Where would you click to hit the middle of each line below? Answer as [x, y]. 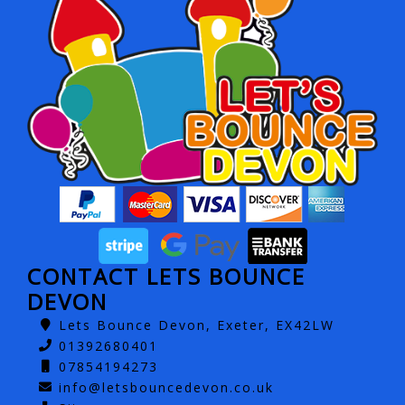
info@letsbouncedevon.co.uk [166, 387]
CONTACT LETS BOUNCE [166, 276]
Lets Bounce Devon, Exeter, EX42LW [197, 325]
